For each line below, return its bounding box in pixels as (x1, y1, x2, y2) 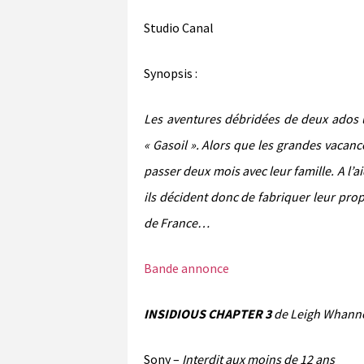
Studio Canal (144, 19, 214, 36)
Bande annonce (144, 259, 229, 276)
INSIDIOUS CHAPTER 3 (144, 305, 271, 322)
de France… (144, 214, 210, 231)
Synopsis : (144, 64, 200, 81)
